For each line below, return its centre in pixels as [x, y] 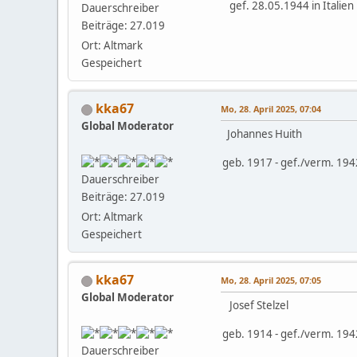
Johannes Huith [262, 133]
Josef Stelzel [255, 305]
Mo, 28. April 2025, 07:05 [271, 280]
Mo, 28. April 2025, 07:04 [271, 108]
